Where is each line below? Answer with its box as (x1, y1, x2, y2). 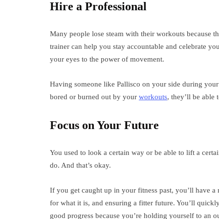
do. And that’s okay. (50, 161, 111, 169)
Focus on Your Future (50, 119, 159, 131)
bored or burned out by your (50, 93, 139, 101)
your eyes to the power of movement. (50, 55, 164, 63)
